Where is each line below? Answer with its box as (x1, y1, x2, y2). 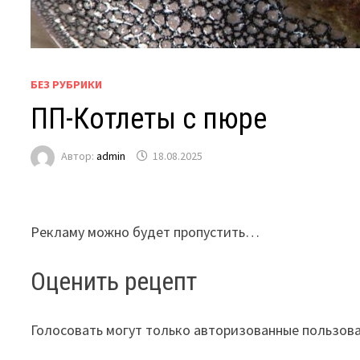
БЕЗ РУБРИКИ (31, 77, 103, 92)
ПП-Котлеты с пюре (31, 102, 268, 136)
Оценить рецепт (31, 266, 198, 297)
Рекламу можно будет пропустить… (31, 223, 260, 241)
